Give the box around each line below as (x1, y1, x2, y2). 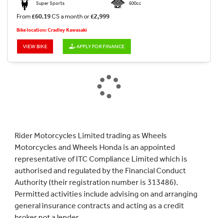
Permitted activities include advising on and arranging (15, 189, 198, 199)
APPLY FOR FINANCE (75, 43, 125, 50)
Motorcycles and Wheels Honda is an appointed (15, 143, 175, 152)
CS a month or (52, 13, 91, 20)
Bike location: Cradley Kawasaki (17, 27, 87, 34)
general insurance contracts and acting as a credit (15, 201, 184, 211)
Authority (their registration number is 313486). (15, 178, 178, 187)
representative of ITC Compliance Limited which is (15, 154, 187, 164)
